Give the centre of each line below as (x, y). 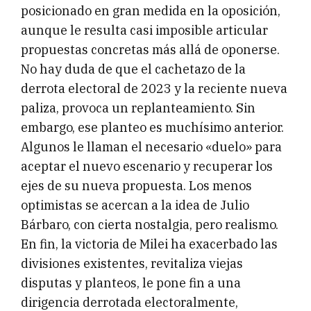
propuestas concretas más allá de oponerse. (150, 50)
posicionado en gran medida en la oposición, (151, 11)
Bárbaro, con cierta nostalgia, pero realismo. (150, 225)
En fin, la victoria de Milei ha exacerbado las (149, 244)
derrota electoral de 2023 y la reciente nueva (154, 89)
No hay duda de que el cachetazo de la (133, 69)
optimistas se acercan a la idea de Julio (135, 205)
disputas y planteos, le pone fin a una (131, 283)
